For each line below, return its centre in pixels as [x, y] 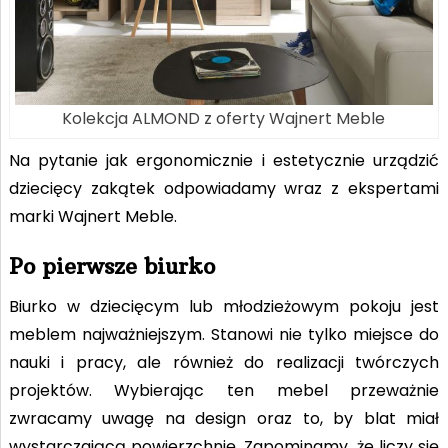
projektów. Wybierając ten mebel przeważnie [224, 390]
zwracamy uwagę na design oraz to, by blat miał [224, 418]
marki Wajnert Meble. [92, 216]
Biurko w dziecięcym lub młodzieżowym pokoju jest [224, 306]
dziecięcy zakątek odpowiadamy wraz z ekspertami [224, 188]
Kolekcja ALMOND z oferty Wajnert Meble [224, 118]
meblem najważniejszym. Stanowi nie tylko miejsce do [224, 334]
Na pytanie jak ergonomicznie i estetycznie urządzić [224, 160]
